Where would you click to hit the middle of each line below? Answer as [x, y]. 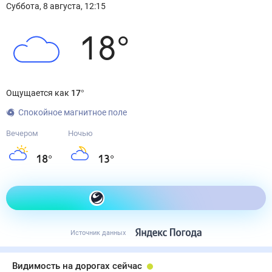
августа [65, 6]
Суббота [23, 6]
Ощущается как [39, 93]
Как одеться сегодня [144, 198]
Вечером [22, 133]
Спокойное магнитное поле [73, 112]
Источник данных [98, 233]
